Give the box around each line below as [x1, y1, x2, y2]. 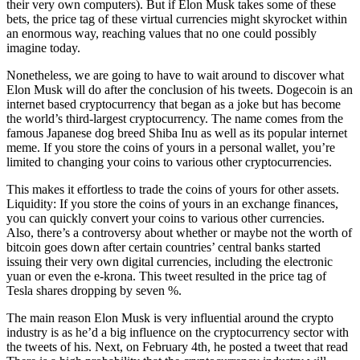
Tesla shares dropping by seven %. [6, 283, 182, 297]
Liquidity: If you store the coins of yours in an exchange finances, [6, 196, 338, 211]
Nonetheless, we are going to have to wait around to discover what [6, 67, 344, 82]
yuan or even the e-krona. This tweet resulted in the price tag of [6, 268, 326, 283]
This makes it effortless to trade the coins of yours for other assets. [6, 182, 339, 196]
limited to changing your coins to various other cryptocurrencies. [6, 154, 332, 169]
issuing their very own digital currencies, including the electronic [6, 254, 333, 268]
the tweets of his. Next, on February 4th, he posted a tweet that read [6, 339, 348, 354]
